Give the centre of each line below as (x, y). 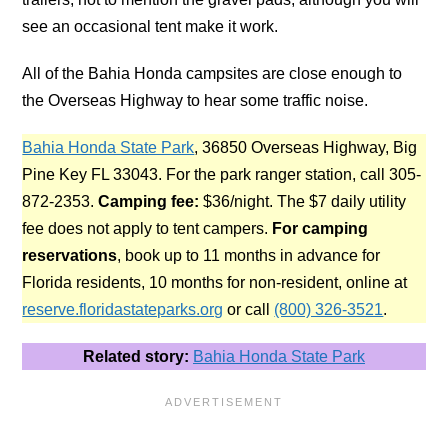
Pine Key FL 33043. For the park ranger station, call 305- (222, 174)
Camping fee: (149, 201)
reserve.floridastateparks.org (123, 309)
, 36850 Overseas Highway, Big (306, 147)
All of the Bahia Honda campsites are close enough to (212, 73)
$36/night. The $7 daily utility (303, 201)
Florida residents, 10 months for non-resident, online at (215, 282)
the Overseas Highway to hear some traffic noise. (195, 100)
